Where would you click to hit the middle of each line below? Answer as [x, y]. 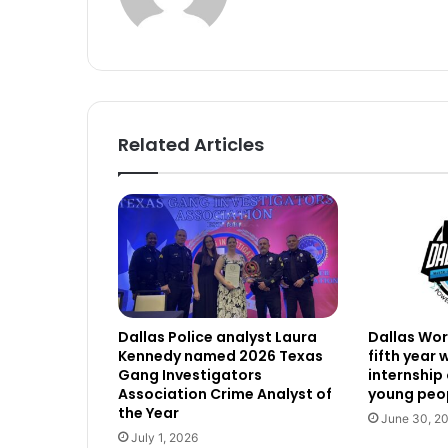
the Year [148, 413]
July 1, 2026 [164, 438]
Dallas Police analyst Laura [217, 337]
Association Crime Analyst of [225, 394]
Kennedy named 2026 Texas [220, 356]
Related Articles [191, 145]
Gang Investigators [190, 375]
